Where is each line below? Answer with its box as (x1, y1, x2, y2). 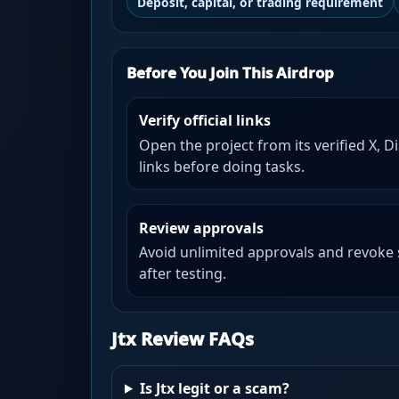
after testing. (139, 263, 227, 283)
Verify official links (139, 110, 272, 131)
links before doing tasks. (139, 156, 305, 176)
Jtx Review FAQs (110, 326, 254, 351)
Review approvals (139, 217, 265, 238)
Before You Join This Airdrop (126, 61, 334, 83)
